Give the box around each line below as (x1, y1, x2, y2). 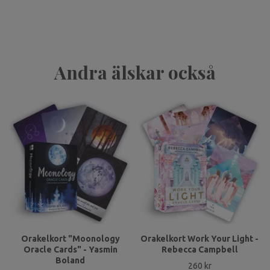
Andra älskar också (54, 60, 216, 85)
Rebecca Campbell (161, 244, 238, 254)
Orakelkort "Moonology (20, 233, 120, 243)
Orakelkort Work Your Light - (140, 233, 259, 243)
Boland (55, 255, 86, 265)
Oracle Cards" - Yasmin (23, 244, 118, 254)
